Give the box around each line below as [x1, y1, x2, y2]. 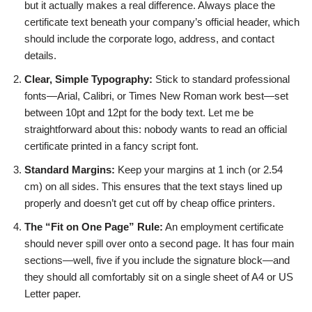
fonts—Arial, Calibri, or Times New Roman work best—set [24, 90, 288, 102]
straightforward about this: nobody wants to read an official [24, 123, 287, 136]
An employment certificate [163, 221, 283, 233]
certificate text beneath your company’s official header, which [24, 16, 299, 29]
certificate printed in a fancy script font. [24, 140, 198, 153]
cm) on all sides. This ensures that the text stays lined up [24, 180, 282, 193]
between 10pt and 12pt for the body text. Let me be [24, 107, 253, 119]
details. [24, 49, 56, 62]
